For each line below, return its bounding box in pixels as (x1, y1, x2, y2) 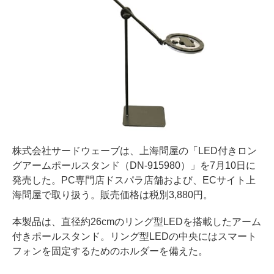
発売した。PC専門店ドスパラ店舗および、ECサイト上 (12, 174, 256, 185)
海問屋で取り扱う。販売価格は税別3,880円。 (12, 189, 213, 200)
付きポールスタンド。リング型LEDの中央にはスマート (12, 231, 257, 242)
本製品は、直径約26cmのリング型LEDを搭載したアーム (12, 216, 261, 227)
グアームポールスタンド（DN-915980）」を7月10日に (12, 160, 256, 171)
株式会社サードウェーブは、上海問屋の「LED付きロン (12, 145, 257, 156)
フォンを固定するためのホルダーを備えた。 (12, 245, 208, 256)
